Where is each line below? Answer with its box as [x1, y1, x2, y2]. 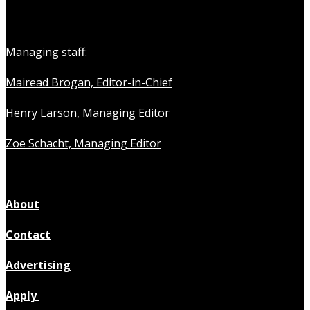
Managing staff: [6, 44, 87, 60]
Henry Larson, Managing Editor [6, 104, 170, 120]
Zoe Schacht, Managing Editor [6, 135, 161, 151]
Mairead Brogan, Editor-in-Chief [6, 74, 172, 90]
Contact [6, 226, 51, 242]
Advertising [6, 257, 71, 273]
